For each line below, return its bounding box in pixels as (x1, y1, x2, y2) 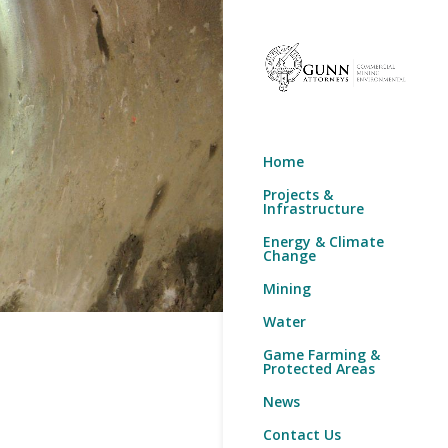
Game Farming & (263, 344, 380, 364)
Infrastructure (263, 198, 364, 218)
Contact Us (263, 424, 341, 444)
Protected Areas (263, 358, 375, 378)
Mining (263, 278, 311, 298)
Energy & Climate (263, 231, 384, 251)
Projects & (263, 184, 333, 204)
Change (263, 245, 316, 265)
